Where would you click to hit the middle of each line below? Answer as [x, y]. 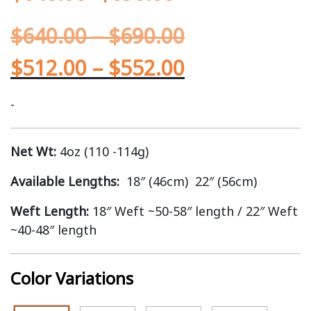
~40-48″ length [53, 230]
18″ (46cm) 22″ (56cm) [192, 181]
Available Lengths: [68, 181]
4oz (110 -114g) [104, 151]
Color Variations [72, 278]
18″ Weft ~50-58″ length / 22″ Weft [193, 211]
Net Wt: [35, 151]
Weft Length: [50, 211]
